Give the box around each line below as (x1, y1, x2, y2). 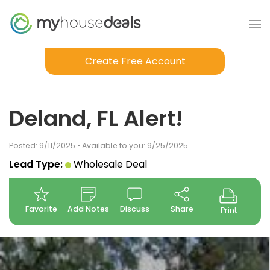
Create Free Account (84, 54, 186, 68)
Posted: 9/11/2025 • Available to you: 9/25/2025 (9, 140, 188, 151)
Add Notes (67, 204, 109, 214)
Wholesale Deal (74, 157, 147, 171)
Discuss (120, 204, 150, 214)
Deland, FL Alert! (9, 103, 183, 134)
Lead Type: (9, 157, 63, 171)
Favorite (25, 204, 58, 214)
